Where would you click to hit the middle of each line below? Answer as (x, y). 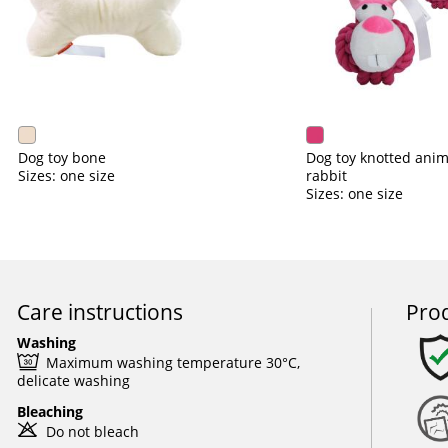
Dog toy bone (61, 157)
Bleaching (49, 411)
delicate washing (73, 380)
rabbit (326, 175)
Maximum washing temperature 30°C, (172, 362)
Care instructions (99, 311)
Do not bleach (92, 431)
